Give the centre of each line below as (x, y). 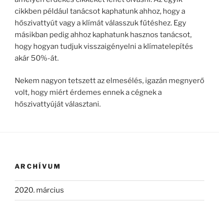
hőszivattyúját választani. (58, 104)
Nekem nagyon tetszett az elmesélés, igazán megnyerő (109, 81)
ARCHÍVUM (38, 166)
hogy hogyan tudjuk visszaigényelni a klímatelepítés (104, 46)
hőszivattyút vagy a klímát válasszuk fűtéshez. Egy (100, 23)
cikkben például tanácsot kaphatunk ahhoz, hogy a (100, 11)
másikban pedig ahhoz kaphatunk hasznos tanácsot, (103, 34)
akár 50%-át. (37, 58)
